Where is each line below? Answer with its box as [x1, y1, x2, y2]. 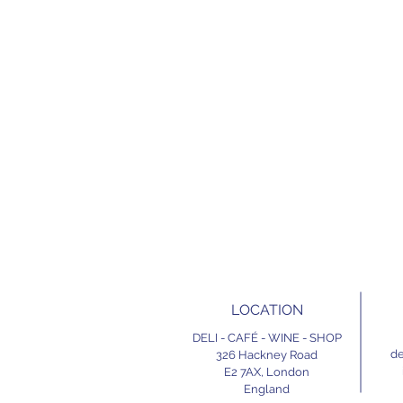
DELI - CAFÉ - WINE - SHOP [192, 330, 342, 345]
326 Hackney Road [216, 347, 318, 362]
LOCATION [230, 300, 303, 318]
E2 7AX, [224, 364, 266, 379]
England [244, 381, 290, 396]
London [266, 364, 309, 379]
